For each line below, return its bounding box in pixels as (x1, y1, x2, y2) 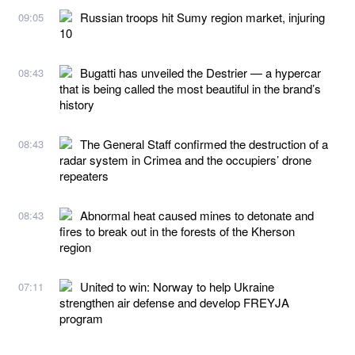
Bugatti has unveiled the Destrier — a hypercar (80, 63, 321, 81)
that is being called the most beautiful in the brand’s (59, 79, 321, 97)
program (59, 309, 103, 326)
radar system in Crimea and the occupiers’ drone (59, 151, 311, 168)
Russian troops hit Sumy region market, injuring (80, 8, 325, 25)
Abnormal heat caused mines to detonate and (80, 206, 314, 223)
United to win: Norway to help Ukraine (80, 277, 274, 295)
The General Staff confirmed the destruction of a (80, 135, 328, 152)
